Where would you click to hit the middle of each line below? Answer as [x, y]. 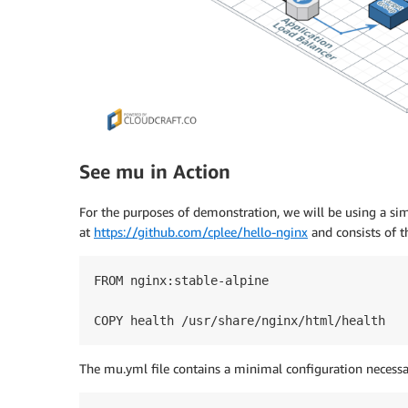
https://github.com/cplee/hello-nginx [201, 232]
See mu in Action [155, 171]
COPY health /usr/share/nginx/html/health [240, 321]
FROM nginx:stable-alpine [181, 281]
